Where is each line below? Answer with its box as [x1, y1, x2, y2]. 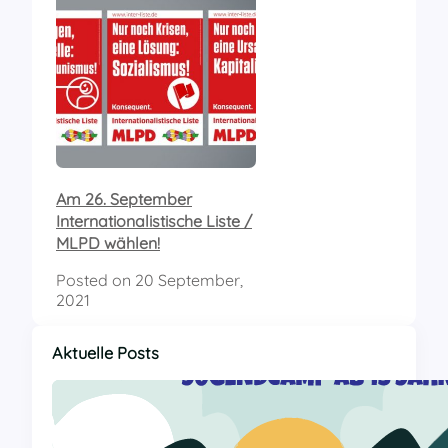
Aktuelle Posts [52, 343, 159, 364]
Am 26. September [56, 189, 192, 210]
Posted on [56, 270, 135, 291]
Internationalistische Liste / [56, 211, 252, 232]
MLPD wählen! [56, 233, 160, 254]
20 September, [135, 270, 243, 291]
